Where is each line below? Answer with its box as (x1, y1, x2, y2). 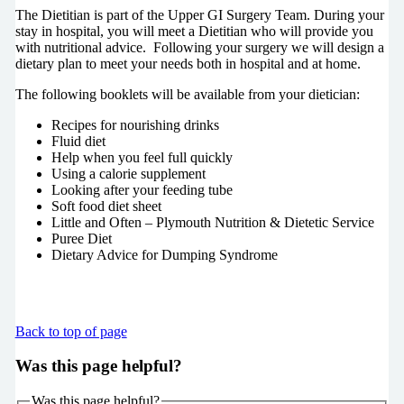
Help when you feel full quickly (50, 149, 233, 165)
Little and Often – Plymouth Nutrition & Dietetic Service (50, 214, 374, 230)
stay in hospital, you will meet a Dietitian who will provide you (14, 23, 373, 39)
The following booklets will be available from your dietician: (14, 86, 360, 102)
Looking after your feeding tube (50, 181, 233, 197)
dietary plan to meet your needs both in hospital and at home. (14, 55, 368, 71)
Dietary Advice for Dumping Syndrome (50, 246, 278, 262)
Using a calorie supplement (50, 165, 206, 181)
